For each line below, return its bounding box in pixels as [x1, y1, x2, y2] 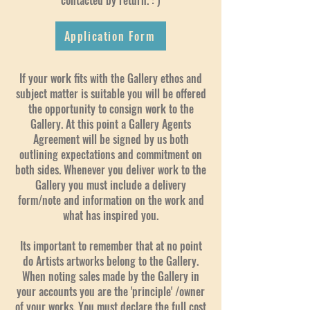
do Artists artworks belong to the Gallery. [23, 253, 199, 270]
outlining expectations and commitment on [19, 146, 202, 163]
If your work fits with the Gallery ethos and [19, 70, 202, 87]
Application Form [64, 28, 155, 45]
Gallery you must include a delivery [35, 176, 186, 194]
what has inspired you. [63, 207, 158, 224]
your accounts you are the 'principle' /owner [17, 283, 205, 300]
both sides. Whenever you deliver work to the [15, 161, 206, 179]
